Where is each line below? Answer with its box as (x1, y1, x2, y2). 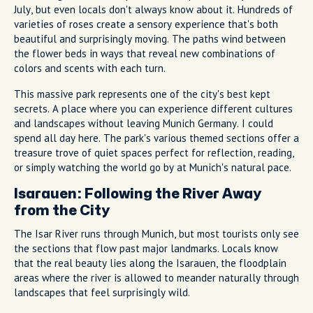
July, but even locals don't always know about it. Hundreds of (14, 2, 293, 16)
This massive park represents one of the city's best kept (14, 87, 270, 101)
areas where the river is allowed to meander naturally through (14, 270, 299, 284)
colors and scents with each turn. (14, 61, 166, 75)
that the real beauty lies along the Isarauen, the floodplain (14, 256, 286, 270)
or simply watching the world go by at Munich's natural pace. (14, 160, 291, 174)
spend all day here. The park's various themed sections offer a (14, 131, 299, 145)
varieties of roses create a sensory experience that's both (14, 17, 278, 31)
